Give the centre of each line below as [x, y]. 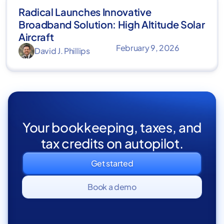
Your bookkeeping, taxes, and [112, 127]
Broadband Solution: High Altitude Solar [112, 24]
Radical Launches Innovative [85, 11]
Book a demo [112, 186]
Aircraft [36, 36]
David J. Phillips [62, 50]
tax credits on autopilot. [112, 143]
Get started [112, 163]
